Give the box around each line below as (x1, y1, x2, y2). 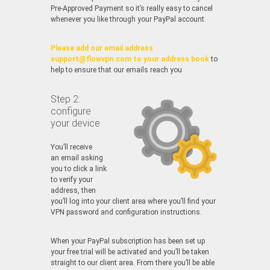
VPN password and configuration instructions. (51, 207, 202, 216)
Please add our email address (51, 43, 153, 52)
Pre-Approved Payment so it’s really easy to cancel (51, 4, 213, 13)
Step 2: (51, 93, 80, 105)
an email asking (51, 153, 103, 162)
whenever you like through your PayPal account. (51, 14, 206, 24)
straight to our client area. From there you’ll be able (51, 258, 215, 267)
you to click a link (51, 164, 107, 173)
